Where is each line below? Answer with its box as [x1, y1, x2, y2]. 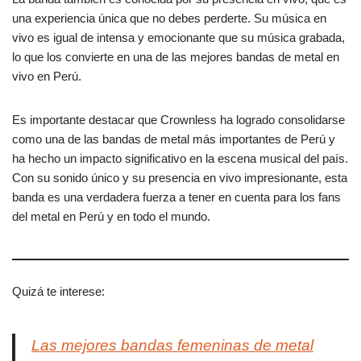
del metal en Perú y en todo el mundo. [12, 210, 210, 224]
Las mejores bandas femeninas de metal [31, 337, 313, 355]
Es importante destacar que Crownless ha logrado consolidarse [12, 113, 345, 127]
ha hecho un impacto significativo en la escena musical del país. [12, 151, 348, 166]
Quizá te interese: [12, 284, 105, 299]
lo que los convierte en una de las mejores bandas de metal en [12, 50, 339, 64]
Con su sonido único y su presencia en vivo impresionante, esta [12, 171, 347, 185]
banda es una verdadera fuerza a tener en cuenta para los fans [12, 190, 341, 205]
